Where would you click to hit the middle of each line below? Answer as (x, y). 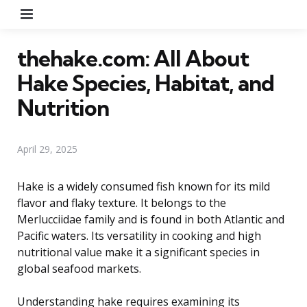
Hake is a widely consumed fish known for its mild (144, 186)
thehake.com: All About (133, 58)
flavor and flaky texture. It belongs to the (122, 202)
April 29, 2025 (47, 149)
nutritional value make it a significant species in (138, 252)
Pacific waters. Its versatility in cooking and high (139, 235)
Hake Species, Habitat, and (146, 83)
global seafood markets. (79, 268)
